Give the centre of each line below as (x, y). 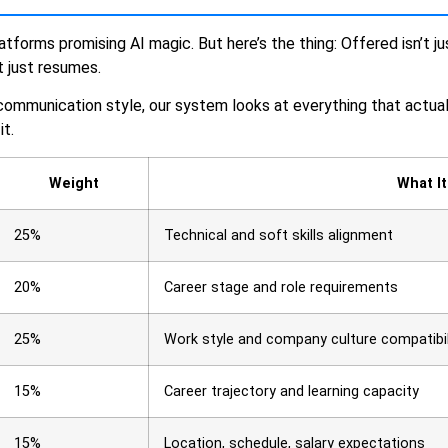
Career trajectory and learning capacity (291, 391)
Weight (73, 183)
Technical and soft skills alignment (278, 235)
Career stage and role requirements (281, 287)
